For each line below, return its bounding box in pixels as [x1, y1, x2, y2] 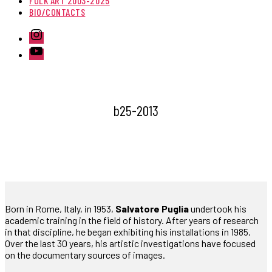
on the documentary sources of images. [5, 248, 165, 260]
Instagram [29, 27, 70, 38]
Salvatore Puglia [115, 202, 189, 214]
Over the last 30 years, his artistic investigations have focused [5, 237, 256, 249]
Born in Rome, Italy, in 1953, [5, 202, 115, 214]
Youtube [29, 43, 62, 55]
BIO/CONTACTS [29, 6, 86, 18]
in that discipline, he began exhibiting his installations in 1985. [5, 225, 251, 237]
